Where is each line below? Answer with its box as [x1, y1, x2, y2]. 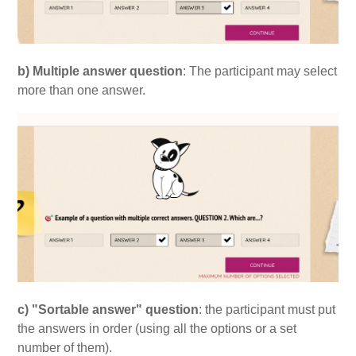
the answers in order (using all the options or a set [17, 322, 297, 336]
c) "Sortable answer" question [17, 303, 199, 317]
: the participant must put [199, 303, 336, 317]
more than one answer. [17, 83, 146, 98]
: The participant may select [183, 64, 338, 79]
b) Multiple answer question [17, 64, 184, 79]
